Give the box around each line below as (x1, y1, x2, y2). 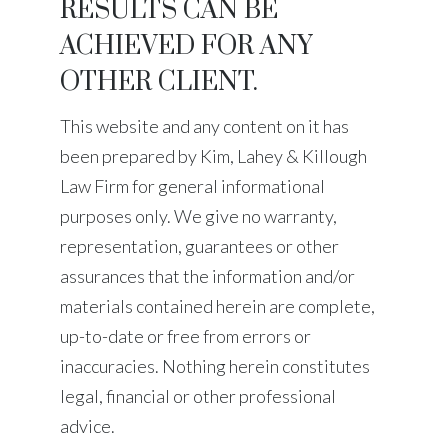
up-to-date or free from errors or (60, 325, 311, 347)
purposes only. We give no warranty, (60, 205, 337, 227)
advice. (60, 415, 115, 437)
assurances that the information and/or (60, 265, 355, 287)
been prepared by (60, 145, 200, 167)
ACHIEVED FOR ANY (60, 30, 313, 63)
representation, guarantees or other (60, 235, 339, 257)
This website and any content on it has (60, 115, 349, 137)
